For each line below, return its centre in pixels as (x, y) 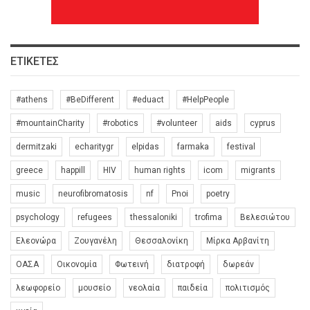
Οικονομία (77, 264)
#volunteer (177, 123)
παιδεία (193, 288)
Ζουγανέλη (95, 240)
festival (241, 146)
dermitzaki (36, 146)
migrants (258, 170)
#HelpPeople (206, 99)
